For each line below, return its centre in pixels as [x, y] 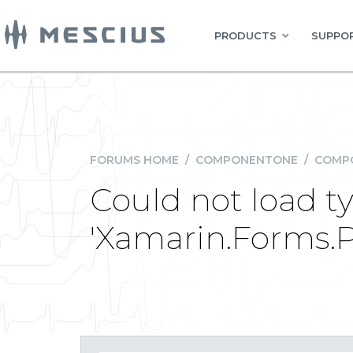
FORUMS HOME [134, 160]
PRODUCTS [245, 35]
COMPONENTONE [247, 160]
